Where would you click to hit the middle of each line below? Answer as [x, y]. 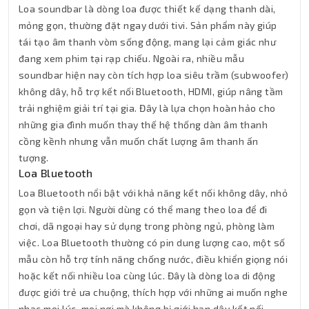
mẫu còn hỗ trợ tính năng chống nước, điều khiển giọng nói [153, 259]
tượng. [34, 157]
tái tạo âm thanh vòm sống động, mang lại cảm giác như [148, 41]
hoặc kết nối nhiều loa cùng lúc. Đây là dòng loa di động [147, 275]
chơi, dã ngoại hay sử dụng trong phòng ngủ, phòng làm [147, 226]
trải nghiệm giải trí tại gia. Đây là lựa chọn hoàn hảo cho [147, 108]
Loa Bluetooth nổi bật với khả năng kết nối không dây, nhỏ [153, 192]
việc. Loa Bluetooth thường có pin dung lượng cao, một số [152, 242]
